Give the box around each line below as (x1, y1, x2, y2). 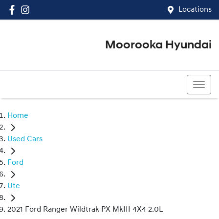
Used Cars (7, 135, 43, 144)
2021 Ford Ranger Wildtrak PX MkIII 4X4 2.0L (7, 206, 163, 214)
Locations (178, 6, 212, 14)
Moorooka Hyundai (105, 40, 212, 51)
